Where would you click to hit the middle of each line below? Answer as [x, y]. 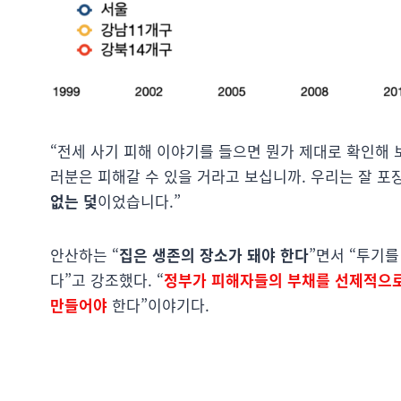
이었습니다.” [139, 200]
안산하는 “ [85, 254]
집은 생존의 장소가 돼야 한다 [214, 254]
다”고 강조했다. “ [107, 279]
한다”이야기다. [158, 304]
